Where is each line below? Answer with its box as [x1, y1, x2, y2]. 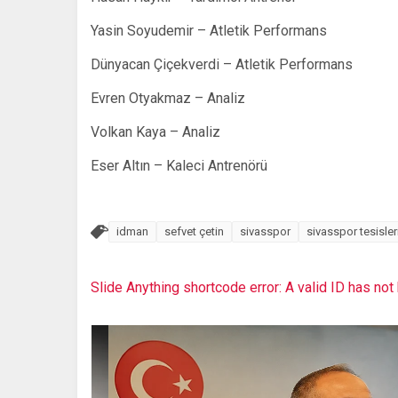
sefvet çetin [164, 225, 224, 238]
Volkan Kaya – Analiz [91, 123, 220, 140]
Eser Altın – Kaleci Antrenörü [91, 157, 267, 174]
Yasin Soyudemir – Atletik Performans [91, 22, 327, 39]
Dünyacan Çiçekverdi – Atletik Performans [91, 56, 353, 73]
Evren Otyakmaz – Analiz [91, 90, 245, 107]
